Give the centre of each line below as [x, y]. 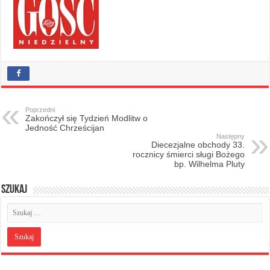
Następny [230, 136]
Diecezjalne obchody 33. [198, 144]
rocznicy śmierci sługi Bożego [188, 154]
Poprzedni [40, 109]
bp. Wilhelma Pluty [209, 164]
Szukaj [14, 190]
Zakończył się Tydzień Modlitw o [87, 118]
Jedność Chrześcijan [65, 127]
